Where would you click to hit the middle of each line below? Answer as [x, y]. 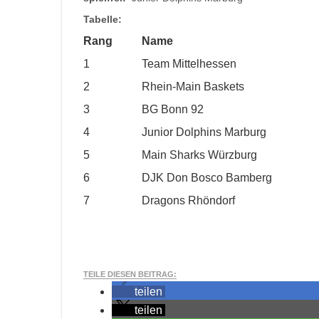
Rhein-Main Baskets [193, 87]
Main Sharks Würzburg [199, 155]
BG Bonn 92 [173, 109]
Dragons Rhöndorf [188, 200]
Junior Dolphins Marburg [204, 132]
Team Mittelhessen [189, 64]
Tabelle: [103, 19]
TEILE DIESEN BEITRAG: [130, 274]
